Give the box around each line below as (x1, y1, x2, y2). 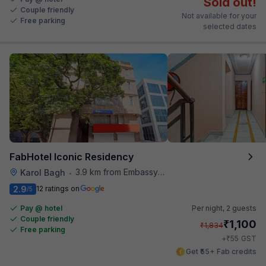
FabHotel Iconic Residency (9, 150, 134, 163)
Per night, (192, 203, 226, 213)
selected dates (203, 21, 256, 31)
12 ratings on (36, 184, 80, 193)
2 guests (226, 203, 256, 213)
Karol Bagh (20, 167, 65, 178)
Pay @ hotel (20, 203, 62, 213)
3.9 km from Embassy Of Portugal (75, 166, 158, 177)
